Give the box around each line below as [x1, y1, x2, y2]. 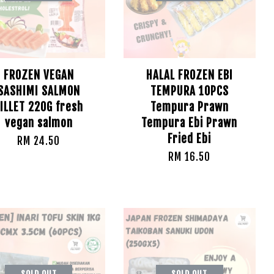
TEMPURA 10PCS [150, 84, 229, 98]
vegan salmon [4, 116, 73, 130]
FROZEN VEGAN [3, 68, 74, 83]
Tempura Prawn [150, 100, 229, 114]
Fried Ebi [168, 131, 212, 146]
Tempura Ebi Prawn [141, 116, 238, 130]
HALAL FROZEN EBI [146, 68, 233, 83]
